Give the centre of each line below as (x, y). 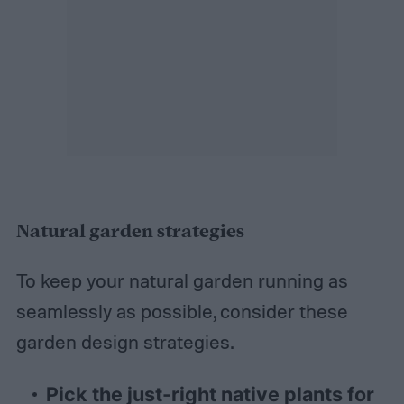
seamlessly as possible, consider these (182, 311)
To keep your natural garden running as (182, 280)
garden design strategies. (124, 341)
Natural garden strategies (130, 231)
